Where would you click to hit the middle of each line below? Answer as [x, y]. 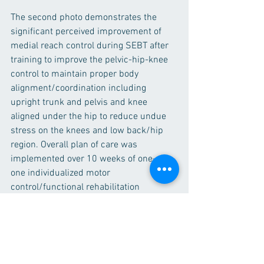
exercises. [32, 215]
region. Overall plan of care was [75, 145]
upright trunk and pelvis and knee [80, 102]
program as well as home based [77, 201]
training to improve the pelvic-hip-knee [90, 60]
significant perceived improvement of [87, 32]
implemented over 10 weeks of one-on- [90, 159]
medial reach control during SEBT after [91, 46]
